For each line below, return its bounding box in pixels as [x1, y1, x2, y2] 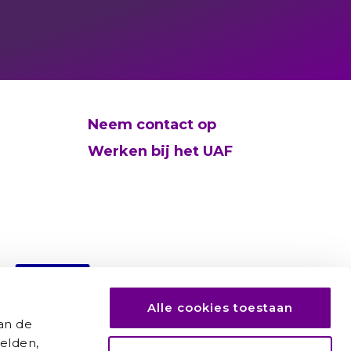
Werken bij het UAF [87, 143, 233, 161]
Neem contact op [87, 116, 216, 134]
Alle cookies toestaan [147, 300, 293, 315]
